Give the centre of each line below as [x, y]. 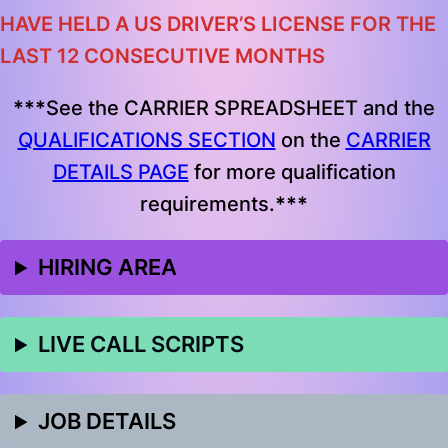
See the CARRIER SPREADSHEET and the [240, 108]
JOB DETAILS [107, 421]
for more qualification [292, 172]
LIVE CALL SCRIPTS [141, 344]
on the [310, 140]
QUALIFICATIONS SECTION [146, 140]
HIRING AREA [108, 267]
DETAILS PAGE [120, 172]
